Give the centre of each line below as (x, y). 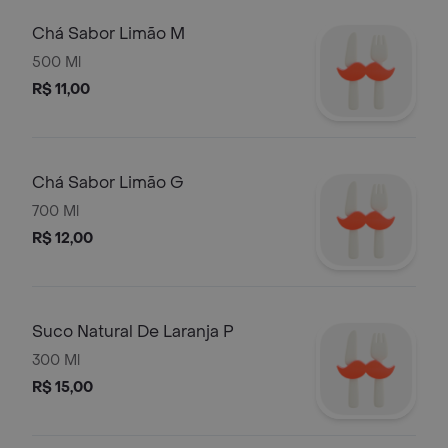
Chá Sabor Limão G (108, 182)
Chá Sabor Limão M (108, 33)
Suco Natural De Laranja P (133, 331)
